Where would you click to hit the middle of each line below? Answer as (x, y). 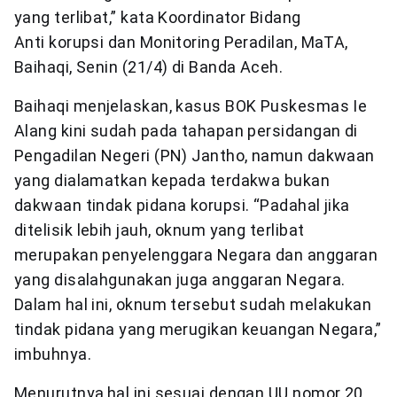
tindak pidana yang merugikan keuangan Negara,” (198, 330)
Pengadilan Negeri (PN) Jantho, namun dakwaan (195, 156)
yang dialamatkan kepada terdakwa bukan (172, 181)
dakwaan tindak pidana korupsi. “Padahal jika (182, 206)
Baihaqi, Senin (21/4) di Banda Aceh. (149, 67)
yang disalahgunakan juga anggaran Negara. (180, 280)
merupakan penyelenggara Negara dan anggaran (196, 255)
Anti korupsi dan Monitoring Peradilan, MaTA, (181, 43)
